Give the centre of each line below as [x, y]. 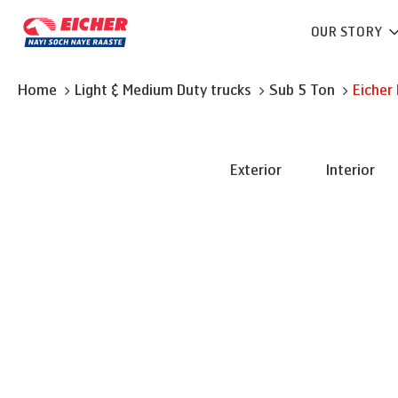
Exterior [255, 170]
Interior [350, 170]
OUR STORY [348, 32]
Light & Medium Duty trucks [163, 90]
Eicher [374, 90]
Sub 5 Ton [302, 90]
